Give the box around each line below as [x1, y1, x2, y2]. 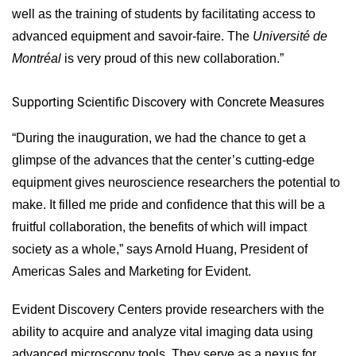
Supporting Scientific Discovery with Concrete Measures [12, 95, 324, 110]
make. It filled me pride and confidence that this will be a [12, 198, 325, 211]
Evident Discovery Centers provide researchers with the [12, 303, 324, 316]
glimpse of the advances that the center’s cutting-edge [12, 153, 315, 167]
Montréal [12, 52, 61, 65]
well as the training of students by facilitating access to [12, 7, 315, 21]
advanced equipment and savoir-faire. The [12, 29, 253, 43]
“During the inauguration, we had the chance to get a [12, 131, 306, 145]
